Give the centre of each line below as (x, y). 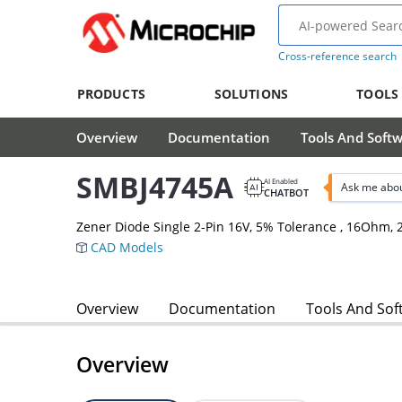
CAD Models (125, 247)
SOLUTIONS (251, 94)
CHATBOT (286, 192)
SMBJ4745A (155, 188)
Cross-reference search (337, 56)
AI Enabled (281, 180)
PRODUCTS (111, 94)
